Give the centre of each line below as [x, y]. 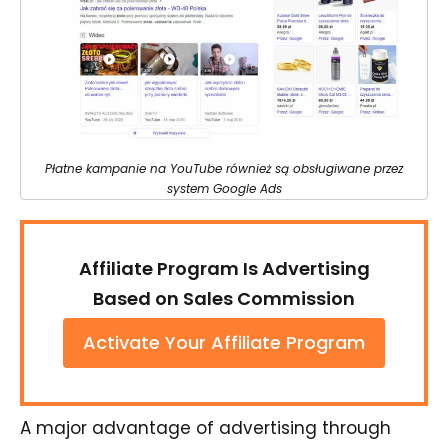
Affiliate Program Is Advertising [224, 268]
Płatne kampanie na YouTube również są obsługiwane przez [224, 168]
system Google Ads [224, 188]
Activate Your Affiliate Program [224, 342]
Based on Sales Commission [224, 298]
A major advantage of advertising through [205, 427]
